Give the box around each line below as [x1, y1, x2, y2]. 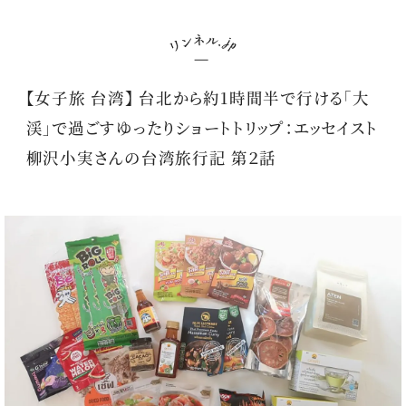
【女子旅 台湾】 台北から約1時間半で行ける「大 [25, 85, 370, 109]
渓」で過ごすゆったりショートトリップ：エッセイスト [25, 115, 378, 139]
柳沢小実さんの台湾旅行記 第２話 [25, 145, 276, 169]
